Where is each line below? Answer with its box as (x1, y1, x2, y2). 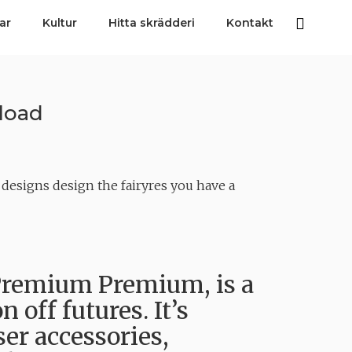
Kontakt (226, 16, 273, 30)
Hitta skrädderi (108, 16, 195, 30)
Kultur (42, 16, 77, 30)
